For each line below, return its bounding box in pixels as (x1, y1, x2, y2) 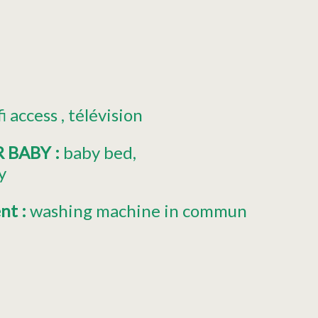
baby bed (63, 141, 133, 163)
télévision (67, 104, 143, 125)
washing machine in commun (30, 199, 247, 221)
